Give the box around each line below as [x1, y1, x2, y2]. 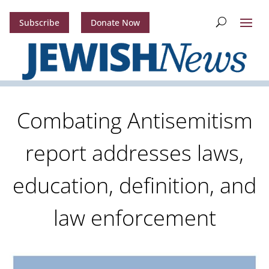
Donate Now [90, 17, 140, 29]
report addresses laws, [25, 138, 244, 168]
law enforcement [53, 203, 216, 233]
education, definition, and [13, 171, 256, 201]
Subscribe [19, 17, 59, 29]
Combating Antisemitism [16, 106, 253, 136]
